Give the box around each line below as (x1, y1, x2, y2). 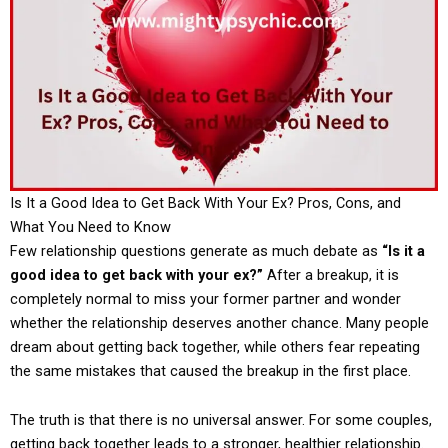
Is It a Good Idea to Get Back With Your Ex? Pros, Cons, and (10, 193, 401, 212)
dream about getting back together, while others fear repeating (10, 337, 420, 356)
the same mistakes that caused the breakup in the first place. (10, 361, 411, 380)
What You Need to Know (10, 217, 171, 236)
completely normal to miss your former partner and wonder (10, 289, 401, 308)
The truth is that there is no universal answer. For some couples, (10, 411, 432, 430)
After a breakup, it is (263, 265, 399, 284)
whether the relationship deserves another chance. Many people (10, 313, 429, 332)
